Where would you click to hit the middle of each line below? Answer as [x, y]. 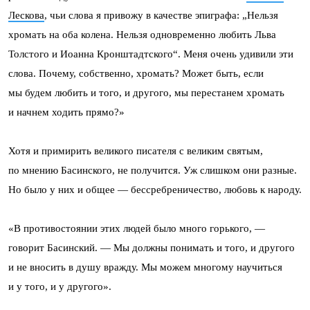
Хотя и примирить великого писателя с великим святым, [136, 151]
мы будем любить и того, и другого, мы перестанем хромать [146, 92]
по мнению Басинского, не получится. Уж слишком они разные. [153, 170]
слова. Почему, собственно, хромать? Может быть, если [136, 73]
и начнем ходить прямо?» [66, 112]
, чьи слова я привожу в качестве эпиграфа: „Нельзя [161, 15]
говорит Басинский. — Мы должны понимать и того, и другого [152, 247]
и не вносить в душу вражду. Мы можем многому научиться [145, 267]
